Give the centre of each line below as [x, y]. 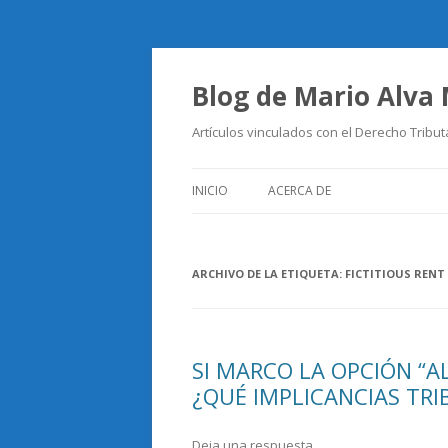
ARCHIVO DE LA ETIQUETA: [268, 273]
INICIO [210, 190]
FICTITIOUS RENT [395, 273]
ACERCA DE [299, 190]
